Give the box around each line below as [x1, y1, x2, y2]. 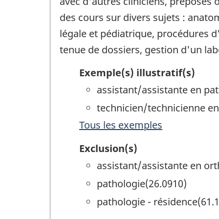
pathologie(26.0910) [97, 177, 187, 191]
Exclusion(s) [79, 142, 137, 155]
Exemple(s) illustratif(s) [79, 66, 195, 79]
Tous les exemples [79, 118, 162, 131]
